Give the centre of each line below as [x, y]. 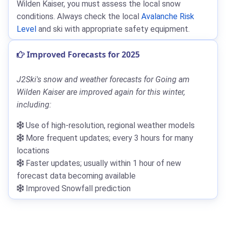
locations [33, 150]
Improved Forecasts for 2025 [82, 54]
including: [34, 104]
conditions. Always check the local [79, 16]
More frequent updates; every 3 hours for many [108, 138]
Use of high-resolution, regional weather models [109, 125]
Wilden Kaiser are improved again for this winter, [101, 92]
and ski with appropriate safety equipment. [113, 29]
